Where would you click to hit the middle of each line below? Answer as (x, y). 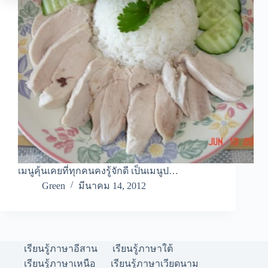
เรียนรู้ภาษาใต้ (143, 249)
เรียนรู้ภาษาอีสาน (61, 249)
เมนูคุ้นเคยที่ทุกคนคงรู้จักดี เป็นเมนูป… (98, 171)
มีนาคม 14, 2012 (112, 186)
